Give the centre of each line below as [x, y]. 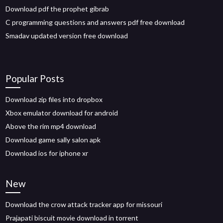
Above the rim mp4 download [51, 126]
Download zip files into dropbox [54, 99]
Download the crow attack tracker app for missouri [84, 204]
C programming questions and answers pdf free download [95, 22]
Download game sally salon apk [53, 140]
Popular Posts [35, 78]
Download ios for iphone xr [47, 153]
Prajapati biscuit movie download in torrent [72, 218]
